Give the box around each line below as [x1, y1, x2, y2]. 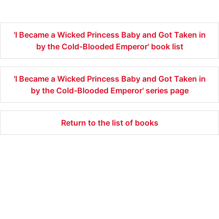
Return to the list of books [61, 118, 158, 128]
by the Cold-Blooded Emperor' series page [30, 86, 189, 96]
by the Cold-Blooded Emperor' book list [36, 42, 183, 52]
